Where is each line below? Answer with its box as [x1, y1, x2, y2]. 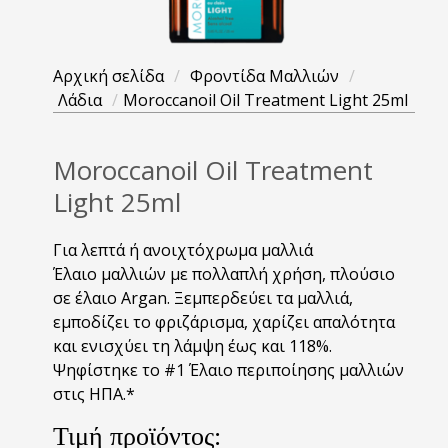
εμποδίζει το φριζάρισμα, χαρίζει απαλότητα [53, 311, 395, 333]
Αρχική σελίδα [53, 65, 164, 87]
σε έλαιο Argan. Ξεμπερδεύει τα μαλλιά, [53, 287, 353, 309]
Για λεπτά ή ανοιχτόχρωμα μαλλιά [53, 239, 313, 261]
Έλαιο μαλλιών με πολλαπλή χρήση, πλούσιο [53, 263, 395, 285]
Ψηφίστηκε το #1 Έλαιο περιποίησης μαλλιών [53, 359, 404, 381]
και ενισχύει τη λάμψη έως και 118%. [53, 335, 332, 357]
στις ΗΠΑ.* [53, 383, 135, 405]
